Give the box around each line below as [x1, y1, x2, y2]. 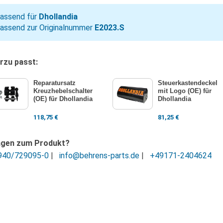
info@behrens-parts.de [59, 151, 139, 160]
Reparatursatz [33, 79, 76, 87]
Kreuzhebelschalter [33, 87, 93, 95]
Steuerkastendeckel [157, 79, 218, 87]
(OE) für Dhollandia [33, 95, 93, 103]
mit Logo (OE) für [157, 87, 212, 95]
